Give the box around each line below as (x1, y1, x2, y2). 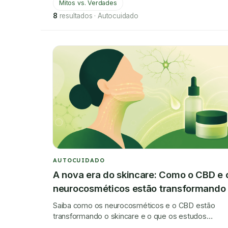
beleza (53, 196, 82, 208)
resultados (59, 12, 93, 20)
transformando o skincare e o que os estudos (53, 212, 207, 221)
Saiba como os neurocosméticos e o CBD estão (53, 201, 215, 210)
